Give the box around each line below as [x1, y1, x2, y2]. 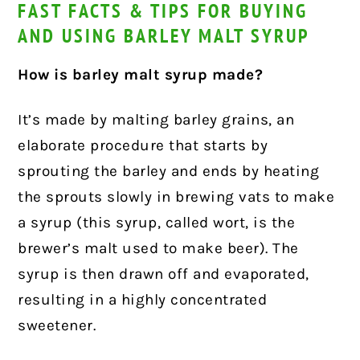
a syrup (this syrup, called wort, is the [18, 213, 296, 231]
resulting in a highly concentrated [18, 290, 268, 309]
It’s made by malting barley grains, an [18, 110, 295, 129]
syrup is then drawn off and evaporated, [18, 264, 309, 283]
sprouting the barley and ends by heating [18, 162, 320, 180]
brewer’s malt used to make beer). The [18, 239, 299, 257]
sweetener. [18, 316, 96, 334]
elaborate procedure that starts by [18, 136, 268, 154]
